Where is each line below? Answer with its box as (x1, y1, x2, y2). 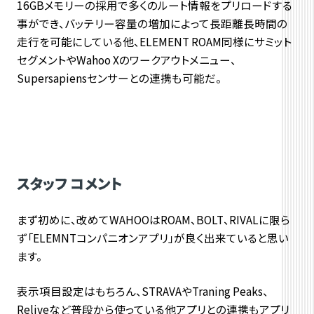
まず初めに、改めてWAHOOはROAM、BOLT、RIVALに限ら (16, 211, 290, 227)
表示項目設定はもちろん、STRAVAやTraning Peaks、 (16, 282, 268, 299)
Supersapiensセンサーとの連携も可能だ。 (16, 70, 221, 86)
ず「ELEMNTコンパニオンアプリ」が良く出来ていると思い (16, 229, 289, 245)
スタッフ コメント (16, 172, 122, 193)
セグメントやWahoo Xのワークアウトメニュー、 (16, 52, 236, 68)
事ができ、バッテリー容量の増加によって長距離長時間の (16, 15, 287, 32)
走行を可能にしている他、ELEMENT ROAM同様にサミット (16, 34, 292, 50)
